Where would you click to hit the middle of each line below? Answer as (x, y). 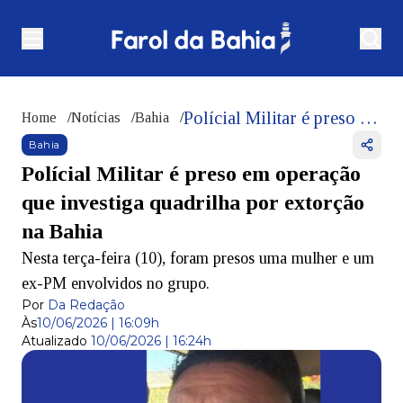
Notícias (96, 118)
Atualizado (54, 341)
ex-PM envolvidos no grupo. (116, 284)
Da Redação (86, 305)
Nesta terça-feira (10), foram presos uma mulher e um (198, 259)
